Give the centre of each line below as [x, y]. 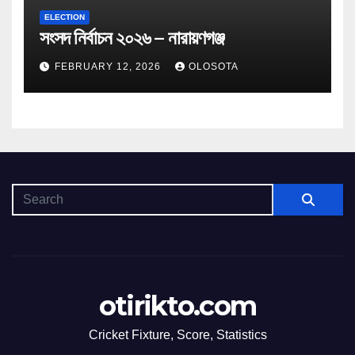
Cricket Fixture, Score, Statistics [177, 335]
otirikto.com [177, 306]
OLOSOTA [214, 67]
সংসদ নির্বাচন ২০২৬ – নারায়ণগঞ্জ [132, 38]
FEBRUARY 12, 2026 [109, 67]
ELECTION [65, 17]
